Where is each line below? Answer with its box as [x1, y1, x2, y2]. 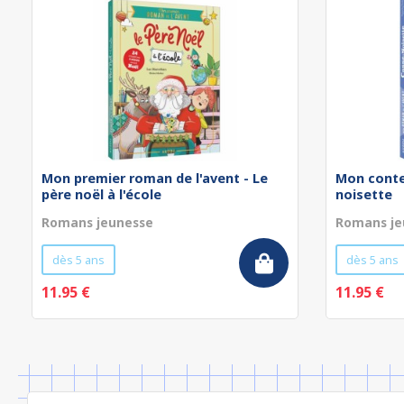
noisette [335, 186, 392, 203]
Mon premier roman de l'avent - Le [41, 170, 268, 187]
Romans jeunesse [41, 214, 153, 231]
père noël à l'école [41, 186, 161, 203]
